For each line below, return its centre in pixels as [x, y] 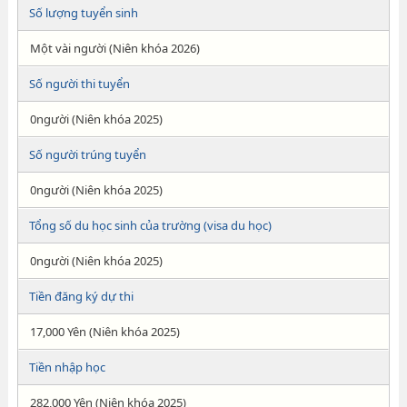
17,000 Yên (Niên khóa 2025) [104, 332]
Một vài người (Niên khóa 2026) [114, 48]
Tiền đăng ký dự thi [81, 296]
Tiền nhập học [67, 367]
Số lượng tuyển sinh [83, 13]
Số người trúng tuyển [87, 154]
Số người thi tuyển [79, 84]
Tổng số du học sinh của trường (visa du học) [150, 225]
